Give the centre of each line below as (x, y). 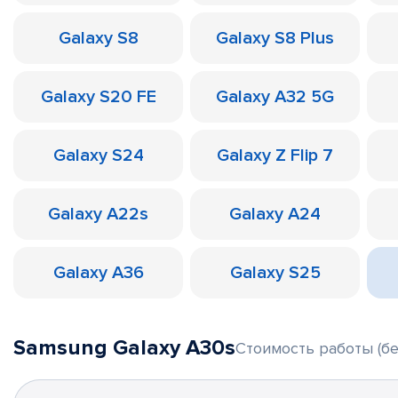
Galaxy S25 (275, 273)
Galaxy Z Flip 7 (275, 155)
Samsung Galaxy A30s (124, 348)
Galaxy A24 (275, 214)
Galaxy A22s (98, 214)
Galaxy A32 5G (275, 97)
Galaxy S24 (98, 155)
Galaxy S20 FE (98, 97)
